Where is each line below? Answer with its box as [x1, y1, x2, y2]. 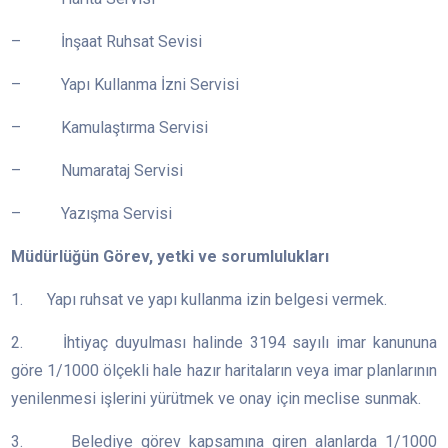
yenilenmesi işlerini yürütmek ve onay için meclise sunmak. [11, 389, 422, 409]
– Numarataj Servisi [11, 161, 184, 181]
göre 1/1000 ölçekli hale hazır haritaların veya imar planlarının [11, 361, 437, 381]
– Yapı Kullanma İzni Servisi [11, 75, 240, 95]
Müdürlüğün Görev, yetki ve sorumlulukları [11, 247, 330, 267]
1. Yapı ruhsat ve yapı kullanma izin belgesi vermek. [11, 290, 388, 310]
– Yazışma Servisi [11, 204, 177, 224]
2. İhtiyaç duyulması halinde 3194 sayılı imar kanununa [11, 333, 437, 353]
